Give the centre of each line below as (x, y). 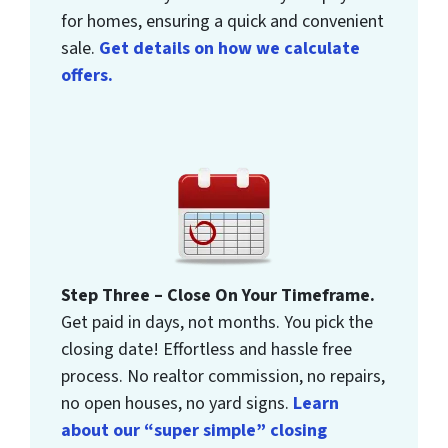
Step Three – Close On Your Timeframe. (218, 296)
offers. (87, 76)
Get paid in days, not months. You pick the (217, 323)
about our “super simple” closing (194, 431)
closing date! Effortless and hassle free (207, 350)
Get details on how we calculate (230, 49)
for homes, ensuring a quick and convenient (223, 22)
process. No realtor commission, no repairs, (223, 377)
